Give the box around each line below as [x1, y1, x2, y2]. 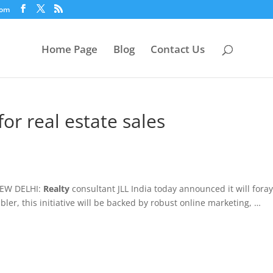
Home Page [41, 42, 97, 57]
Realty [43, 183, 69, 194]
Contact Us [151, 42, 205, 57]
